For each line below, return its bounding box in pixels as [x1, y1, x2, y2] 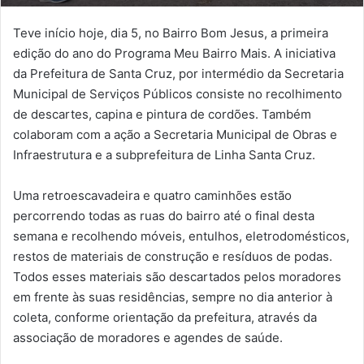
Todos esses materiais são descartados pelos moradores [13, 268, 341, 284]
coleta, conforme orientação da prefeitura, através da [13, 309, 317, 325]
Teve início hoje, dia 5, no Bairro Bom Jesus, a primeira [13, 24, 328, 41]
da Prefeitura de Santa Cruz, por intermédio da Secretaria [13, 65, 344, 81]
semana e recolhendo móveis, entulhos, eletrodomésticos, [13, 227, 349, 244]
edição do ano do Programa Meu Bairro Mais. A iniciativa [13, 45, 336, 61]
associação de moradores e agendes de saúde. [13, 329, 283, 345]
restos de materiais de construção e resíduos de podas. [13, 248, 332, 264]
